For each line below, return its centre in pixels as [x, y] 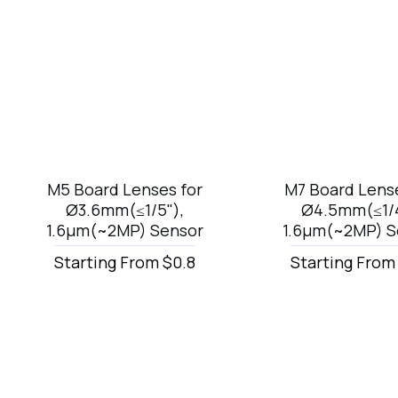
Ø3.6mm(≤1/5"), [125, 210]
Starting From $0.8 [125, 263]
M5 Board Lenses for [125, 190]
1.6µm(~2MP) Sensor [125, 231]
